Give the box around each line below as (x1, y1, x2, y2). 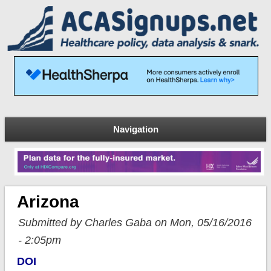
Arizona (16, 192, 79, 212)
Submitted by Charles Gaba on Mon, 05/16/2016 (18, 217, 252, 229)
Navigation (113, 123, 158, 134)
